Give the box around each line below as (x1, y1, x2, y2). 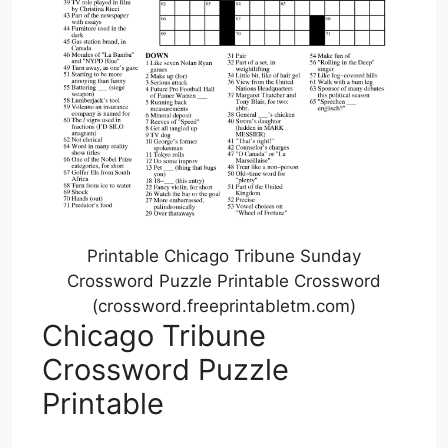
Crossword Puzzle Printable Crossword (67, 271, 381, 292)
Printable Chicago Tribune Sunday (87, 246, 361, 267)
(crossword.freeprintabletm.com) (92, 296, 356, 317)
